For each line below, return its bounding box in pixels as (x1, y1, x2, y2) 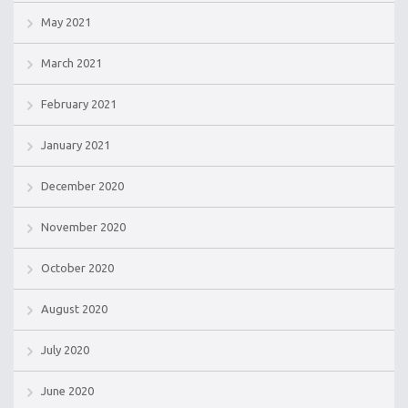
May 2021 (41, 15, 91, 29)
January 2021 (41, 138, 110, 152)
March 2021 (41, 56, 102, 70)
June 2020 (41, 384, 94, 398)
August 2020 (41, 302, 107, 316)
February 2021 (41, 97, 117, 111)
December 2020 (41, 179, 124, 193)
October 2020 (41, 261, 114, 275)
